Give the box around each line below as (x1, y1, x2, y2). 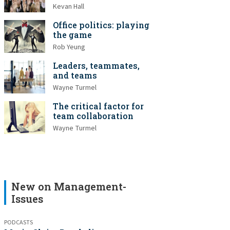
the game (53, 29, 92, 40)
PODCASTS (4, 218, 33, 227)
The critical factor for (53, 101, 144, 111)
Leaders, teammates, (53, 60, 140, 71)
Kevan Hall (53, 2, 84, 12)
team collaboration (53, 110, 133, 121)
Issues (11, 192, 43, 205)
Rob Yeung (53, 42, 85, 52)
